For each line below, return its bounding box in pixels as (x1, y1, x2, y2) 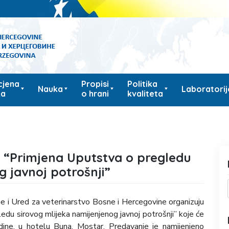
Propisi (81, 78, 109, 89)
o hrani (81, 88, 109, 99)
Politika (127, 78, 157, 89)
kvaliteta (127, 88, 163, 99)
